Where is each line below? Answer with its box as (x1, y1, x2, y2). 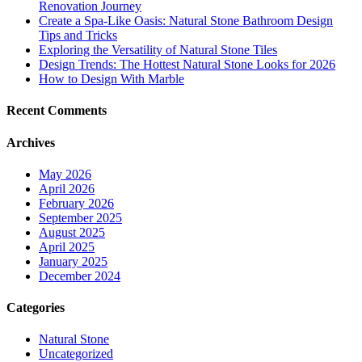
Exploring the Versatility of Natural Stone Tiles (39, 43, 277, 57)
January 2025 (39, 254, 107, 268)
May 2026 (39, 166, 91, 181)
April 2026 (39, 181, 95, 196)
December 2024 (39, 268, 120, 283)
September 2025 (39, 210, 122, 225)
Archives (6, 135, 55, 149)
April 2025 (39, 239, 95, 254)
